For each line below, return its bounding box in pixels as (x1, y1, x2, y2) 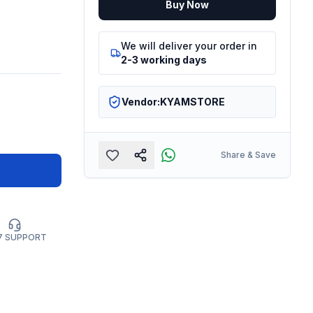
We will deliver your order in (121, 39, 258, 52)
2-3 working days (121, 53, 208, 66)
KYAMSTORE (159, 95, 225, 108)
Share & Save (220, 149, 276, 160)
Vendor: (121, 95, 160, 108)
